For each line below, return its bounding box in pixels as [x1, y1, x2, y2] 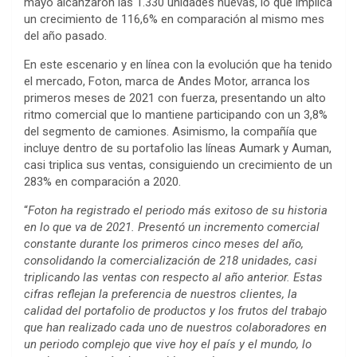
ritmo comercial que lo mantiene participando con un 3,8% [24, 107, 328, 122]
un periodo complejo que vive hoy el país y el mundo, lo [24, 336, 312, 351]
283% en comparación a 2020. [24, 174, 181, 189]
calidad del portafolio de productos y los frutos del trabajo [24, 303, 327, 318]
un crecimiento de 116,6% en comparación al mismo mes [24, 11, 324, 26]
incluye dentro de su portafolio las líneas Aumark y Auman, [24, 140, 331, 155]
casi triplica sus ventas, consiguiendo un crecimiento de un [24, 157, 332, 172]
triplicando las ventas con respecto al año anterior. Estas [24, 269, 323, 284]
